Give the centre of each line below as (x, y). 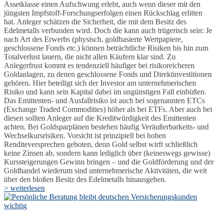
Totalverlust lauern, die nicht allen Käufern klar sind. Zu (90, 56)
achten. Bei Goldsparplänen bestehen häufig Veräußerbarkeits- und (106, 127)
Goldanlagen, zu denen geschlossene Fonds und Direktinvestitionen (108, 74)
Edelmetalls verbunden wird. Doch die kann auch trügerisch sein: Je (108, 30)
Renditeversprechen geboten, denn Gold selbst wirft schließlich (101, 144)
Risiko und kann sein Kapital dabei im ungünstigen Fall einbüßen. (105, 91)
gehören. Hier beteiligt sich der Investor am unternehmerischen (100, 83)
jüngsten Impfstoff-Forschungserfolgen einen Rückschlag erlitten (103, 13)
